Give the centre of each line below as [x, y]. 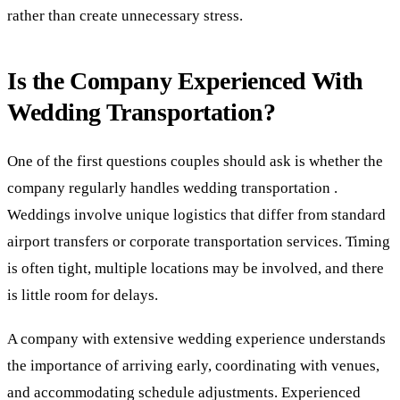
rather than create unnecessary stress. [125, 15]
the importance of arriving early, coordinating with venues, [193, 365]
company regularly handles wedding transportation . [172, 188]
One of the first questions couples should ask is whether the [195, 162]
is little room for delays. [83, 296]
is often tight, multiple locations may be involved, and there [196, 269]
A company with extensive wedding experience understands [196, 338]
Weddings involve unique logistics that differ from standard [196, 215]
